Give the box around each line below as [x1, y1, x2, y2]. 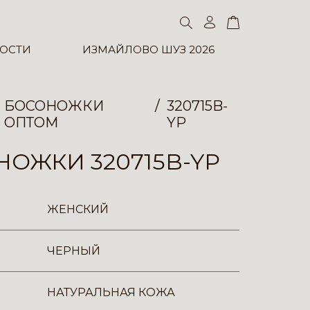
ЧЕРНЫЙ [47, 244, 100, 257]
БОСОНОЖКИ [4, 98, 104, 114]
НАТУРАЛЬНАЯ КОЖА [47, 286, 175, 299]
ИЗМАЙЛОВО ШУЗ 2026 [82, 43, 215, 57]
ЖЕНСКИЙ [47, 203, 109, 216]
